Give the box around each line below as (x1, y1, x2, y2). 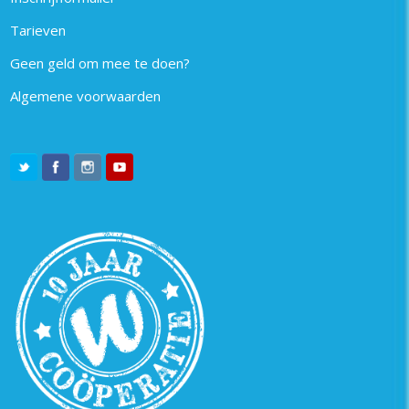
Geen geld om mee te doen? (10, 53, 191, 72)
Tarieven (10, 20, 67, 39)
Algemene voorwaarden (10, 86, 162, 105)
